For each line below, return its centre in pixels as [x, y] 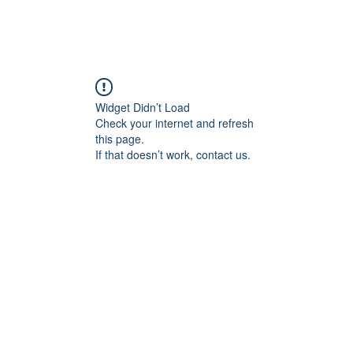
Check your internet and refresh [175, 123]
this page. [120, 139]
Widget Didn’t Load [143, 107]
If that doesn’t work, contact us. [173, 154]
